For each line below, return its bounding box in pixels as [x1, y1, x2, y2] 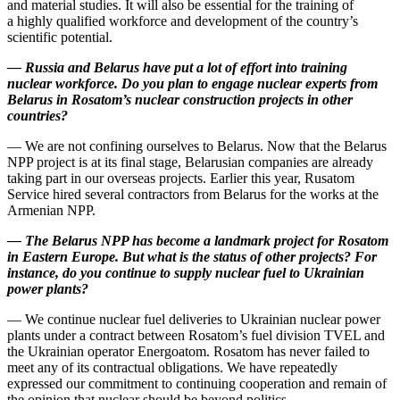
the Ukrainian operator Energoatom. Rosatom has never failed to [7, 344, 370, 360]
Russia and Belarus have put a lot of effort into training [25, 60, 347, 76]
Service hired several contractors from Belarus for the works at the [7, 187, 379, 203]
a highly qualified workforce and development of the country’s [7, 13, 358, 29]
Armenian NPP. [7, 203, 96, 219]
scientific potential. [7, 29, 112, 46]
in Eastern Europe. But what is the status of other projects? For [7, 249, 377, 265]
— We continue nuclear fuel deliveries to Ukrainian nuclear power [7, 312, 380, 328]
